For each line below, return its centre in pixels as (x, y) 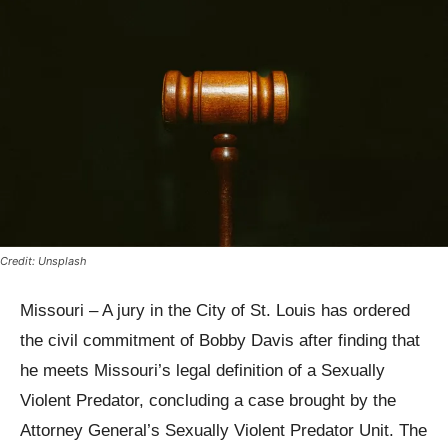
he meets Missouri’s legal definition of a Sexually (202, 371)
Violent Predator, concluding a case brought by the (208, 401)
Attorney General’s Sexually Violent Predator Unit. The (223, 431)
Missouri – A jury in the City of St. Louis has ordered (215, 311)
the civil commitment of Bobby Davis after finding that (220, 341)
